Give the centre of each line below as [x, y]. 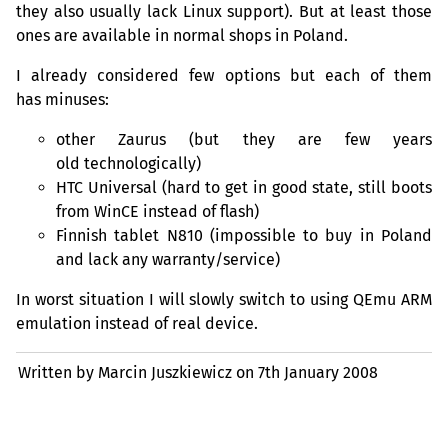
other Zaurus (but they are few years [244, 139]
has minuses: [62, 99]
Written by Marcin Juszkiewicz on [138, 372]
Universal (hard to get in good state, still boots [257, 187]
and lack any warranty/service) [168, 259]
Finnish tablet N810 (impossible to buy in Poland [244, 235]
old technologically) [128, 163]
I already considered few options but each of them [224, 75]
